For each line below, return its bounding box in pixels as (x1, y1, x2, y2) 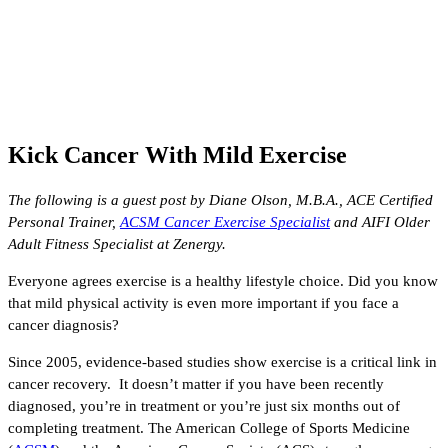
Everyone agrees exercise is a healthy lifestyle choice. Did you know (8, 272, 438, 289)
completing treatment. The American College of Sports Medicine (8, 419, 410, 436)
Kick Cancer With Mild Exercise (8, 141, 347, 168)
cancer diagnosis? (8, 316, 119, 333)
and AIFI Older (334, 213, 430, 230)
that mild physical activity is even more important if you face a (8, 294, 399, 311)
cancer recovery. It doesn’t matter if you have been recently (8, 375, 384, 392)
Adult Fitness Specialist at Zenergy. (8, 235, 226, 252)
